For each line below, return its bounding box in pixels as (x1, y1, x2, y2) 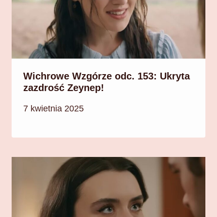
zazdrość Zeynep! (23, 82, 104, 93)
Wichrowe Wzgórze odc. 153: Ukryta (23, 70, 190, 81)
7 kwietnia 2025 (23, 104, 84, 114)
